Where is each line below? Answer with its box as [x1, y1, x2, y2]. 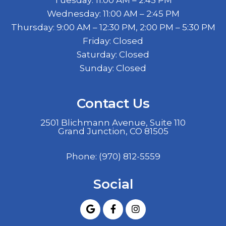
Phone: [66, 151, 99, 161]
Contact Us [76, 95, 150, 111]
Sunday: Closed [80, 63, 146, 73]
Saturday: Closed [77, 49, 149, 60]
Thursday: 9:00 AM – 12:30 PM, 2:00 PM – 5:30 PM [11, 22, 215, 32]
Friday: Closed [83, 35, 143, 46]
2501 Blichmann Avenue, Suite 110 [40, 117, 186, 128]
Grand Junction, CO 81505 [58, 126, 168, 136]
